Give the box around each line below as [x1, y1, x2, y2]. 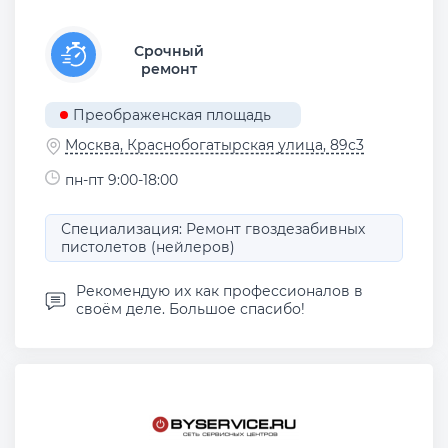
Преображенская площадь [72, 106, 271, 125]
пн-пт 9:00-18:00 [65, 170, 178, 189]
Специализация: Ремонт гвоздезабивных [61, 220, 365, 239]
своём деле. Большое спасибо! [76, 300, 305, 319]
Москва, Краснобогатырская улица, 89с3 [65, 136, 364, 155]
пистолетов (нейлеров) [61, 238, 235, 257]
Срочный [133, 41, 204, 60]
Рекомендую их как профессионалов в [76, 282, 363, 301]
